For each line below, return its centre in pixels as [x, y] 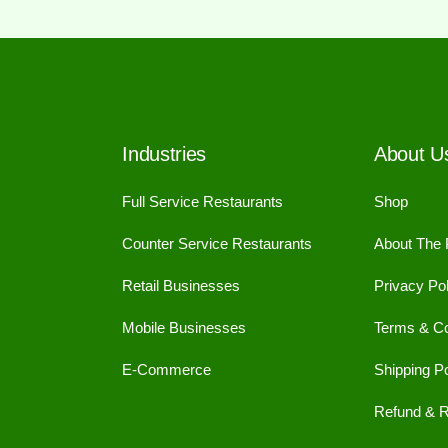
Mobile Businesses [184, 328]
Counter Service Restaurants [217, 244]
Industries [164, 154]
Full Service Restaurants [203, 202]
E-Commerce [167, 370]
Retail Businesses [181, 286]
